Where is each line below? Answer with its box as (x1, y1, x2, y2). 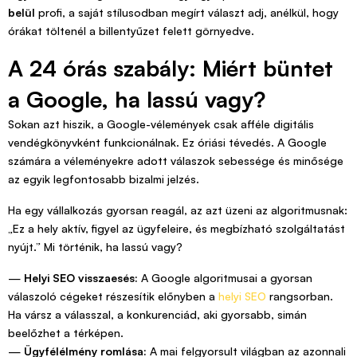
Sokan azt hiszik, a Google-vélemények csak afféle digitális (8, 117, 314, 131)
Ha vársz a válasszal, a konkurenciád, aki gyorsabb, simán (8, 308, 307, 322)
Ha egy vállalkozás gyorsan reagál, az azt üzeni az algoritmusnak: (8, 203, 347, 218)
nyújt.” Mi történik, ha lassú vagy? (8, 240, 182, 254)
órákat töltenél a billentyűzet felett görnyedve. (8, 24, 254, 38)
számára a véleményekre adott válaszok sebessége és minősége (8, 154, 343, 168)
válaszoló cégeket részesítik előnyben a (8, 289, 218, 304)
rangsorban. (266, 289, 333, 304)
